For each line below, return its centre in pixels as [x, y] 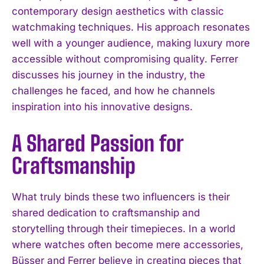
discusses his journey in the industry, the [108, 75]
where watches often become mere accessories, [128, 244]
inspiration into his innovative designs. [102, 106]
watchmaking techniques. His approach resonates [131, 27]
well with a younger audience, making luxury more [131, 43]
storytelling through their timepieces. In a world [123, 228]
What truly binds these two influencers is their [121, 197]
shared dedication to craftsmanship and [106, 212]
